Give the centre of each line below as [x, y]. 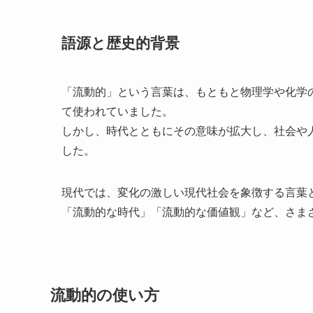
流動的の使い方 [105, 296]
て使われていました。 [117, 111]
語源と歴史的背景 [121, 43]
